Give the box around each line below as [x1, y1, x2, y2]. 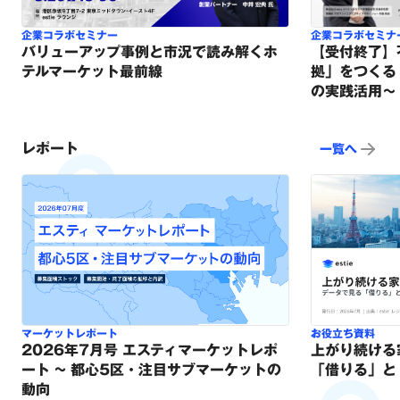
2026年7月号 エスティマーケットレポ [21, 343, 278, 358]
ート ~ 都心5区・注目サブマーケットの [21, 362, 281, 378]
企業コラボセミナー [21, 29, 118, 41]
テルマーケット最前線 [21, 64, 162, 79]
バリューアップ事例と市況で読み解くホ [21, 45, 278, 60]
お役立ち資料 [311, 328, 375, 339]
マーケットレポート [21, 328, 118, 339]
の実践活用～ [311, 84, 396, 99]
